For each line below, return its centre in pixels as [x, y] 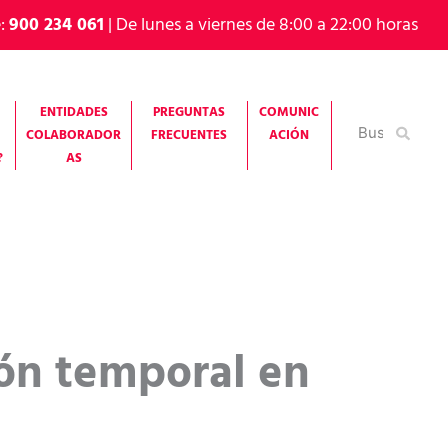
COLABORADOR [74, 136]
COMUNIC [289, 113]
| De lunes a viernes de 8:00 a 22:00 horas [261, 25]
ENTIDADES [73, 113]
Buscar [370, 130]
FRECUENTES [189, 136]
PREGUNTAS [189, 113]
